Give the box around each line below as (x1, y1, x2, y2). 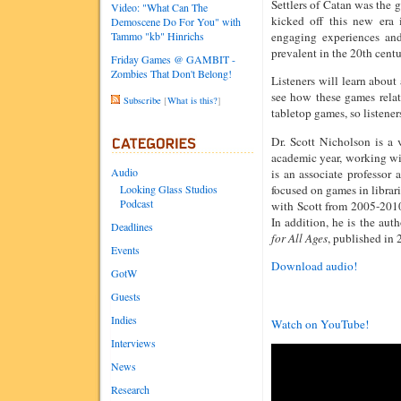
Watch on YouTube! (271, 315, 369, 332)
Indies (111, 312, 137, 327)
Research (111, 382, 149, 397)
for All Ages (271, 229, 328, 246)
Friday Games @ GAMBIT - (111, 52, 235, 66)
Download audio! (271, 257, 357, 274)
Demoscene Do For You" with (111, 14, 241, 29)
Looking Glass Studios (120, 182, 218, 196)
